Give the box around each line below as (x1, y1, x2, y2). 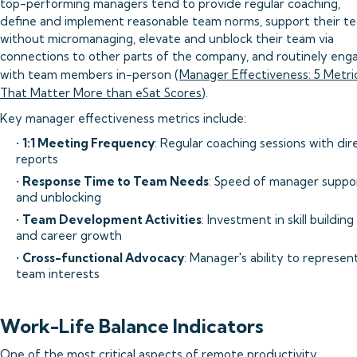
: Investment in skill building (202, 212, 354, 227)
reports (16, 151, 58, 167)
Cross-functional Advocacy (22, 250, 184, 265)
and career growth (16, 228, 122, 243)
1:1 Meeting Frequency (22, 135, 155, 151)
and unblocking (16, 190, 101, 205)
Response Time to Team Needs (22, 174, 209, 189)
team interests (16, 266, 100, 281)
